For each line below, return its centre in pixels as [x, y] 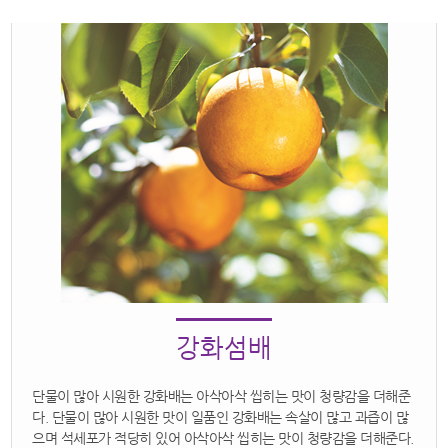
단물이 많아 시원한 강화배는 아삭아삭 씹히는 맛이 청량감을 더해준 [221, 396]
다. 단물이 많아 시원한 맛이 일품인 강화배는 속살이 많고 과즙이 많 [220, 417]
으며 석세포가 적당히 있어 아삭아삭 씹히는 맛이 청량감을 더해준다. [223, 438]
